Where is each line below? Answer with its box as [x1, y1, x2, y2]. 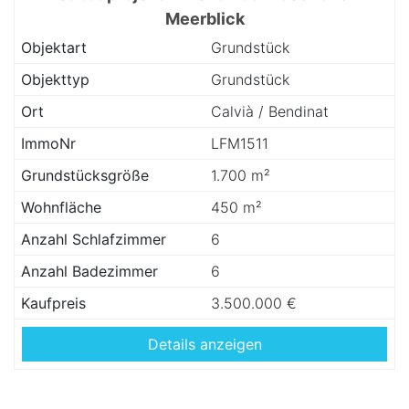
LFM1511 [211, 134, 268, 152]
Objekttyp [21, 70, 89, 89]
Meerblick [164, 9, 245, 28]
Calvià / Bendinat [211, 102, 329, 121]
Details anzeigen [147, 335, 262, 353]
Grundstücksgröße [21, 166, 149, 184]
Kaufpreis [21, 294, 86, 312]
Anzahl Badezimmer [21, 262, 158, 280]
